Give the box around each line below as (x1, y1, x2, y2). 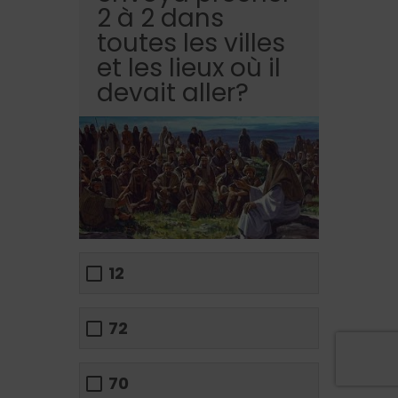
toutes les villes (97, 25, 285, 60)
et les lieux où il (97, 50, 281, 85)
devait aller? (97, 75, 249, 110)
